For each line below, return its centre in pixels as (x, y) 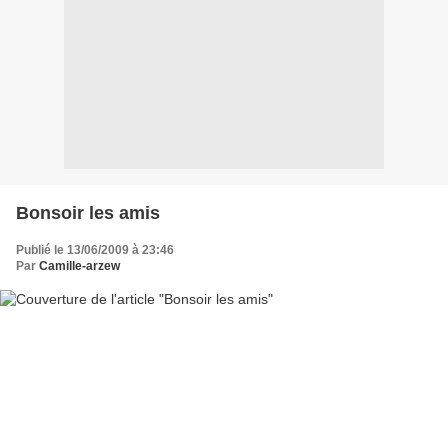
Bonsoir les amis (88, 213)
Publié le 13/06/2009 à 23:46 (95, 250)
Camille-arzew (79, 266)
